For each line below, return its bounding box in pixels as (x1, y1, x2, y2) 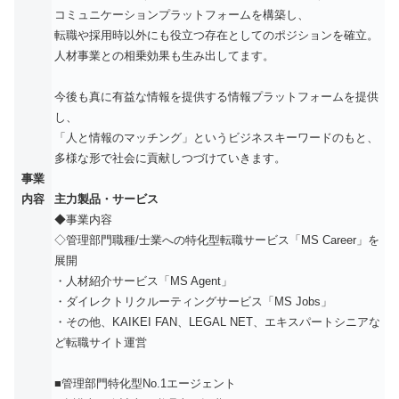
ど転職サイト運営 (54, 336, 147, 350)
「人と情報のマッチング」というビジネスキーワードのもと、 (54, 131, 379, 145)
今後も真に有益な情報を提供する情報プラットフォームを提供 (54, 90, 379, 104)
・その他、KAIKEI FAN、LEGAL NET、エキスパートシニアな (54, 315, 380, 330)
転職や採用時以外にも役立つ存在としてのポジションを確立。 (54, 28, 379, 43)
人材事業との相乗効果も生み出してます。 (54, 49, 274, 63)
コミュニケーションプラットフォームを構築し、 (54, 8, 309, 22)
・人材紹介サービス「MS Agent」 (54, 274, 232, 289)
